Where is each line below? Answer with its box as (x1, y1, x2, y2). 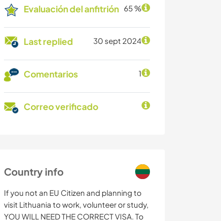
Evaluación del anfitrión (24, 3, 119, 15)
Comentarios (24, 69, 78, 80)
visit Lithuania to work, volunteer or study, (4, 200, 148, 210)
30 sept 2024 (93, 36, 142, 46)
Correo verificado (24, 101, 98, 112)
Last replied (24, 36, 73, 47)
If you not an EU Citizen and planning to (4, 188, 142, 198)
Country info (4, 165, 64, 178)
